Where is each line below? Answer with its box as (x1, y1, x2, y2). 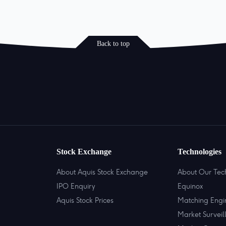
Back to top (96, 39, 130, 47)
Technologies (178, 147, 221, 156)
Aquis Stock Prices (56, 196, 114, 205)
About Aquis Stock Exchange (56, 167, 148, 177)
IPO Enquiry (56, 182, 95, 191)
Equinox (178, 182, 203, 191)
